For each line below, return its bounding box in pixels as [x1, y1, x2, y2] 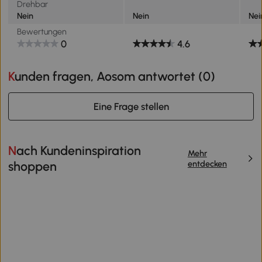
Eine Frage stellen [93, 100, 169, 112]
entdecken [187, 158, 227, 170]
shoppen [8, 159, 57, 174]
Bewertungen [16, 26, 67, 37]
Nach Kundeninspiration [8, 143, 17, 158]
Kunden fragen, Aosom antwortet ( [15, 69, 204, 84]
